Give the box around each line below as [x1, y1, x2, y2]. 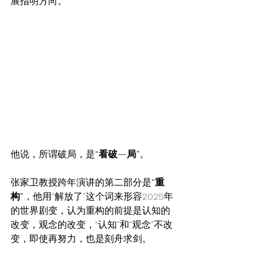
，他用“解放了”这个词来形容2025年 [23, 190, 173, 202]
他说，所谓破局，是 [11, 148, 95, 160]
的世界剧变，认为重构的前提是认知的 [11, 204, 170, 216]
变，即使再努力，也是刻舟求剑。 [11, 232, 151, 244]
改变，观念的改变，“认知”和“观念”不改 [11, 218, 173, 230]
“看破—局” [95, 148, 140, 160]
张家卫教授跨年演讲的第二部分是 [11, 176, 151, 188]
